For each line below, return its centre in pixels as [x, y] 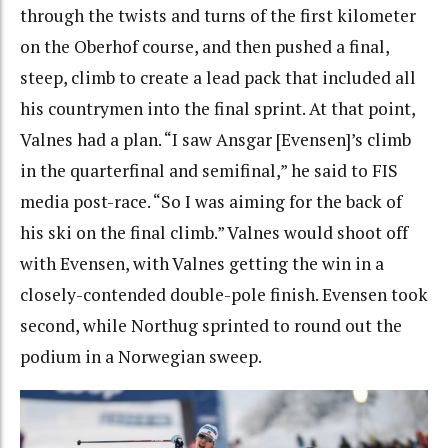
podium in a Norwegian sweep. [142, 357]
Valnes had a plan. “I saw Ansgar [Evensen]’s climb [215, 140]
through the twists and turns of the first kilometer [218, 16]
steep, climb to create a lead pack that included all [218, 78]
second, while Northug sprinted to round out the [211, 326]
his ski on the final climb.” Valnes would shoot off [214, 233]
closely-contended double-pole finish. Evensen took [224, 295]
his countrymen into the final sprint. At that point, [217, 109]
